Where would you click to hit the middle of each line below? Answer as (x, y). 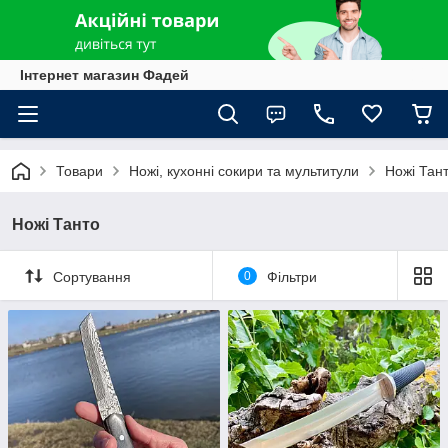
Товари (79, 171)
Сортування (92, 276)
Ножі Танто (56, 224)
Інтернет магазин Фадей (104, 75)
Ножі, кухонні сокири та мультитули (244, 171)
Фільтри (291, 276)
